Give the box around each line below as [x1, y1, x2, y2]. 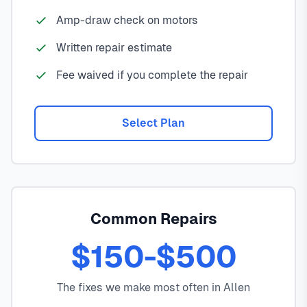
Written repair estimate [56, 41, 172, 55]
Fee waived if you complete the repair [56, 69, 248, 82]
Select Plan [122, 116, 185, 130]
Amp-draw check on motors [56, 14, 198, 27]
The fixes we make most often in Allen [57, 281, 250, 295]
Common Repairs [90, 210, 217, 228]
